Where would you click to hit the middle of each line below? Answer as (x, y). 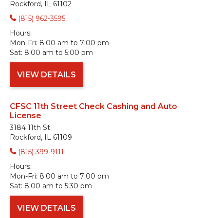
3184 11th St (30, 127)
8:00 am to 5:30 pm (58, 186)
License (26, 116)
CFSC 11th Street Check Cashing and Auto (93, 106)
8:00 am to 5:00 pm (59, 53)
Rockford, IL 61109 (41, 137)
